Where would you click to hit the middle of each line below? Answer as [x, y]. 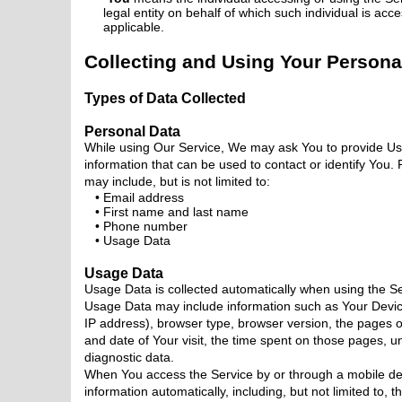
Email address [143, 197]
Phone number [145, 226]
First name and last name [175, 212]
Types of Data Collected [165, 98]
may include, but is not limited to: [177, 181]
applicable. [133, 27]
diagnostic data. [129, 357]
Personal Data [132, 131]
